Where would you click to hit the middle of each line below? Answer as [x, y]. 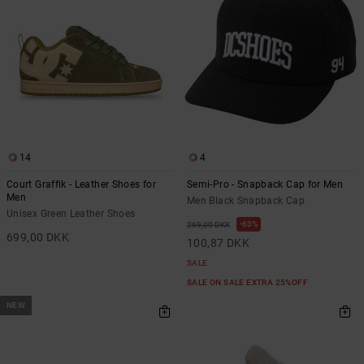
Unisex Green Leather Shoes [71, 213]
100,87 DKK [219, 243]
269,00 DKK [208, 224]
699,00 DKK [38, 237]
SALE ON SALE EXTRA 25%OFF [249, 282]
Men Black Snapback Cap [246, 200]
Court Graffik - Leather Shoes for [81, 184]
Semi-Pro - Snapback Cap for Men [265, 184]
